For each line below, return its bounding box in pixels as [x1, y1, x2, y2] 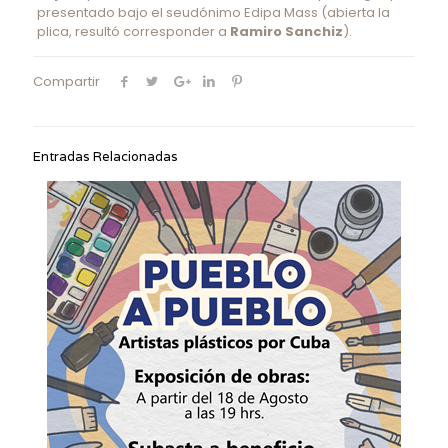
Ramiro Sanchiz [229, 21, 343, 41]
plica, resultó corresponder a [36, 21, 230, 41]
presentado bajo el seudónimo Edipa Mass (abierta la [36, 2, 390, 22]
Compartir [33, 71, 100, 91]
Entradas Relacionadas [33, 147, 178, 165]
